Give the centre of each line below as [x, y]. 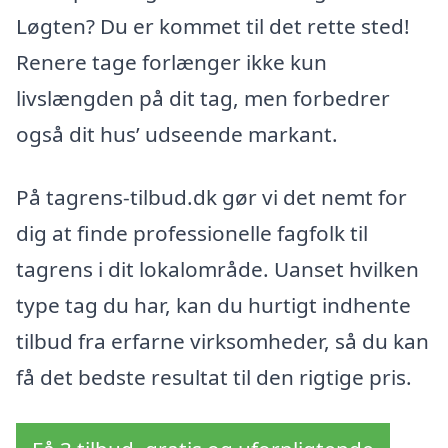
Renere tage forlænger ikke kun [171, 61]
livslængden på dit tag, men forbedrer [203, 97]
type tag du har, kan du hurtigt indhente [213, 305]
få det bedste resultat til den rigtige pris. [214, 377]
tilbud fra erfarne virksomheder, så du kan [222, 341]
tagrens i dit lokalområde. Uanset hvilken [217, 269]
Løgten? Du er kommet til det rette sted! [213, 25]
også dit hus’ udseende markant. [177, 133]
